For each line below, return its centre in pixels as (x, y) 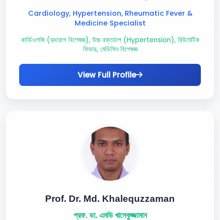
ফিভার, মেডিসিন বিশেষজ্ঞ (110, 49)
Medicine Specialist (110, 23)
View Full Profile (107, 75)
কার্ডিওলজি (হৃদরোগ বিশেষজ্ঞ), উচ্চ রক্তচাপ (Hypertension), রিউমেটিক (110, 40)
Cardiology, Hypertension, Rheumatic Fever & (110, 13)
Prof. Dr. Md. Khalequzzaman (110, 199)
